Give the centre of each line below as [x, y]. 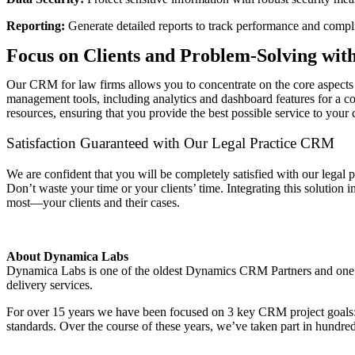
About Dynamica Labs [67, 257]
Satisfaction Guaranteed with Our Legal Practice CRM [170, 143]
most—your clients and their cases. [93, 203]
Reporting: [36, 25]
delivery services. [50, 285]
